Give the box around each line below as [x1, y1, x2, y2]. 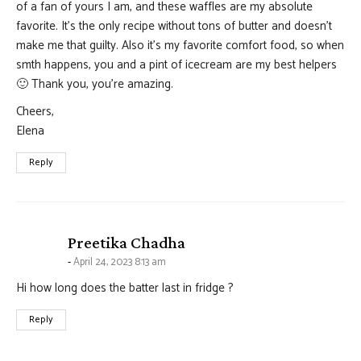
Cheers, [16, 102, 54, 122]
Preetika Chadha [68, 233, 185, 253]
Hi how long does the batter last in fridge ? [16, 278, 234, 299]
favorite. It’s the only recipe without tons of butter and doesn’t [16, 16, 332, 37]
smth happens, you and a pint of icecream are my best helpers [16, 55, 337, 76]
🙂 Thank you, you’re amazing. [16, 74, 173, 95]
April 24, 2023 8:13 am [73, 254, 166, 272]
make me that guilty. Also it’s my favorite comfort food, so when [16, 35, 344, 56]
